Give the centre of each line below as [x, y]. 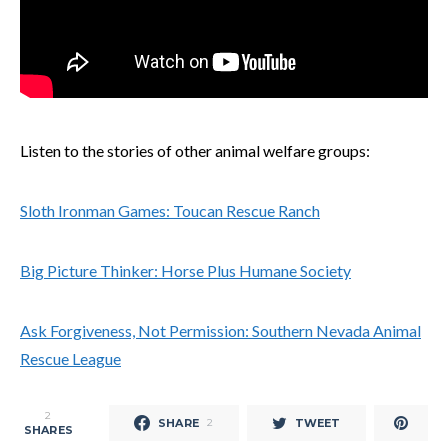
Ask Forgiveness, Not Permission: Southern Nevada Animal [220, 330]
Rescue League [70, 358]
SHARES [48, 429]
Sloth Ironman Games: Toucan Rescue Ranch [170, 210]
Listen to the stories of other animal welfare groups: [195, 150]
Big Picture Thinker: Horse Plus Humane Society [185, 270]
